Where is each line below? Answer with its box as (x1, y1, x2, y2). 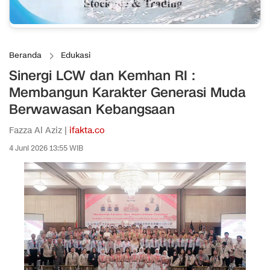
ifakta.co (69, 125, 105, 137)
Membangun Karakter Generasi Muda (9, 83, 246, 102)
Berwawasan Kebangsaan (9, 100, 175, 119)
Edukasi (61, 50, 90, 61)
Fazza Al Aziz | (9, 125, 69, 137)
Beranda (9, 50, 42, 61)
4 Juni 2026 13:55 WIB (9, 143, 83, 154)
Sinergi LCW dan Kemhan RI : (9, 66, 195, 86)
